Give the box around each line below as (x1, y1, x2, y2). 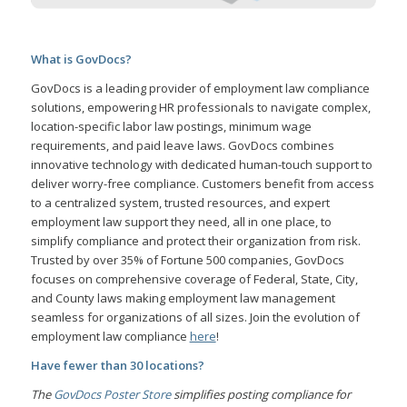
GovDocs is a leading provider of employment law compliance (30, 79, 370, 96)
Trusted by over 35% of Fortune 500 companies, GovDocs (30, 251, 344, 268)
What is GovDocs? (30, 50, 132, 67)
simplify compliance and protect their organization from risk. (30, 232, 361, 249)
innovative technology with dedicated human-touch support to (30, 155, 372, 173)
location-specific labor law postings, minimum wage (30, 117, 312, 134)
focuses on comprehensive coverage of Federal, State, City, (30, 270, 358, 287)
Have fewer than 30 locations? (30, 356, 207, 373)
